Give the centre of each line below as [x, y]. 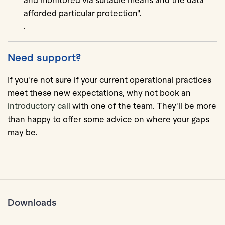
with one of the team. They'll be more [143, 106]
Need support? [44, 57]
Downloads [32, 202]
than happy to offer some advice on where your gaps [108, 119]
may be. [23, 132]
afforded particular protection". [83, 13]
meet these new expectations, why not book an [99, 93]
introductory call [39, 106]
